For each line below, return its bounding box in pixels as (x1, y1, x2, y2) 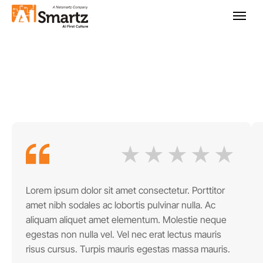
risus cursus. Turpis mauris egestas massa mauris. (26, 243, 230, 255)
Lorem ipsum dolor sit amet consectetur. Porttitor (26, 184, 225, 196)
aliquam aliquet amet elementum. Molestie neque (26, 214, 227, 225)
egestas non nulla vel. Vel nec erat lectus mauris (26, 228, 221, 240)
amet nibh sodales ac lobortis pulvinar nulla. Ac (26, 199, 215, 211)
